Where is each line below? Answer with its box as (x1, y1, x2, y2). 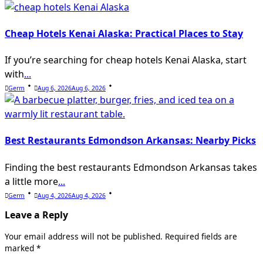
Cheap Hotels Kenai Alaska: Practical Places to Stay (5, 26, 243, 40)
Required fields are (165, 231, 237, 242)
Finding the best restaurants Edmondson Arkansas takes (5, 160, 257, 174)
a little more (5, 174, 58, 188)
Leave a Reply (5, 208, 68, 222)
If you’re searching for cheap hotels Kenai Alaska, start (5, 53, 247, 67)
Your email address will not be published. (5, 231, 163, 242)
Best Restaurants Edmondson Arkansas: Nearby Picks (5, 134, 256, 147)
